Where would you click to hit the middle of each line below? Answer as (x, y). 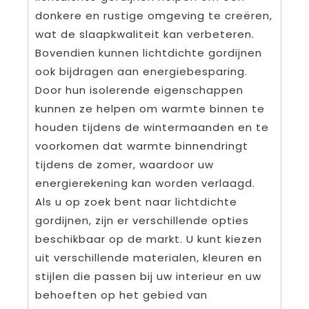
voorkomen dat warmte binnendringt (142, 146)
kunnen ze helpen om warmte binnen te (150, 109)
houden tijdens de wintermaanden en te (152, 128)
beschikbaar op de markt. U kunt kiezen (149, 239)
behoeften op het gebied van (121, 295)
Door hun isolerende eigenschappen (139, 90)
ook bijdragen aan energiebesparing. (141, 72)
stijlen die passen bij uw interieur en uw (148, 277)
